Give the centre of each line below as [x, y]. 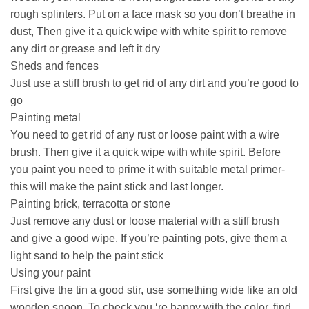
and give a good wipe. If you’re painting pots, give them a [149, 238]
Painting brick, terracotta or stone [90, 203]
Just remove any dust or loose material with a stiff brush [145, 221]
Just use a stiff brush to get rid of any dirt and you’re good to [154, 83]
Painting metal [46, 117]
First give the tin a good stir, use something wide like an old [154, 290]
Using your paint [50, 272]
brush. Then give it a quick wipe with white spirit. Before [146, 152]
